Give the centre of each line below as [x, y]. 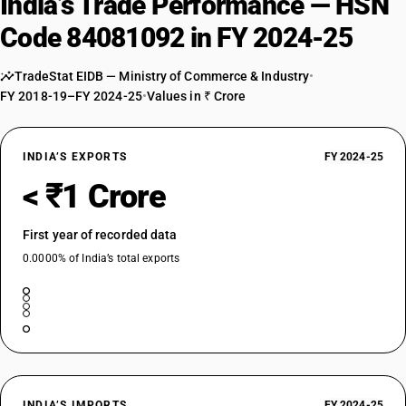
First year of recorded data [100, 235]
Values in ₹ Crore [196, 96]
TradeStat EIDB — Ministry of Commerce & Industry [162, 76]
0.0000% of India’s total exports [101, 258]
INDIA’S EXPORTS [75, 157]
